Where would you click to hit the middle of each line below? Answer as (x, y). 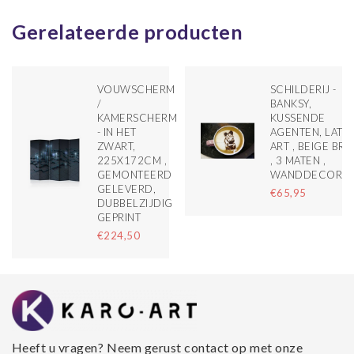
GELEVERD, (126, 188)
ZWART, (116, 146)
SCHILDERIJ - (303, 89)
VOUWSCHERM (136, 89)
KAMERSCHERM (137, 117)
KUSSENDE (298, 117)
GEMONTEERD (134, 174)
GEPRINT (119, 217)
